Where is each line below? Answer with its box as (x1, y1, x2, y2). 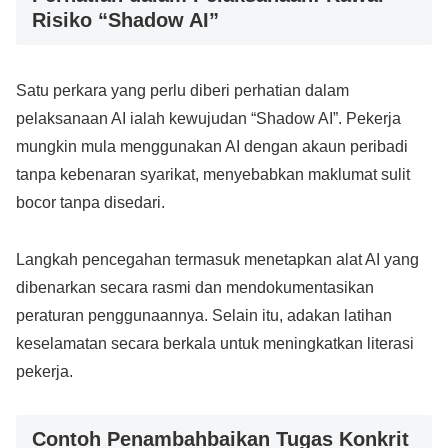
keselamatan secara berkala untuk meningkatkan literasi (16, 335, 414, 353)
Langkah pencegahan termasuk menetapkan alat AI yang (16, 251, 419, 269)
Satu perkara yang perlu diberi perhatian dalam (16, 82, 349, 100)
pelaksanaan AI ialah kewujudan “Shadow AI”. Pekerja (16, 110, 401, 128)
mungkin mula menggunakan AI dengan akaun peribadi (16, 138, 408, 156)
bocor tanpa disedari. (16, 194, 165, 212)
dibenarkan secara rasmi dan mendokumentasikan (16, 279, 374, 297)
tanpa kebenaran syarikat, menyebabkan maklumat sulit (16, 166, 410, 184)
